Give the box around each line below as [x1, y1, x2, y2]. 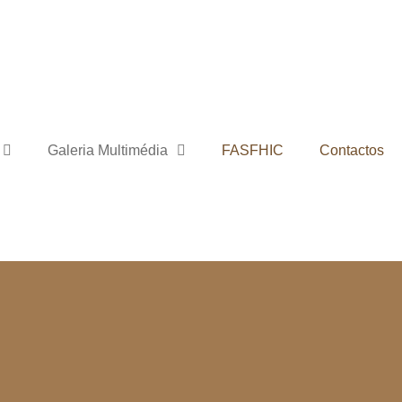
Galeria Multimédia [48, 143, 168, 158]
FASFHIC [222, 143, 284, 158]
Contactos [319, 143, 384, 158]
